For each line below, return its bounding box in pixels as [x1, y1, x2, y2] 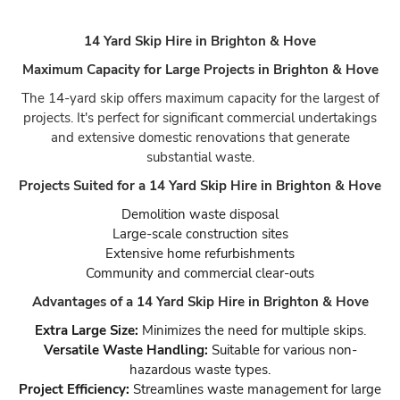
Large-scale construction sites [112, 224, 288, 243]
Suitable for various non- [207, 340, 357, 359]
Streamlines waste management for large [129, 379, 381, 398]
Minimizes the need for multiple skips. [137, 321, 366, 339]
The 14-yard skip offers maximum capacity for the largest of [21, 88, 379, 107]
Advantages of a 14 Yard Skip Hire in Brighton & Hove [31, 292, 369, 311]
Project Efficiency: [19, 379, 129, 398]
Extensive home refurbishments [105, 244, 295, 262]
